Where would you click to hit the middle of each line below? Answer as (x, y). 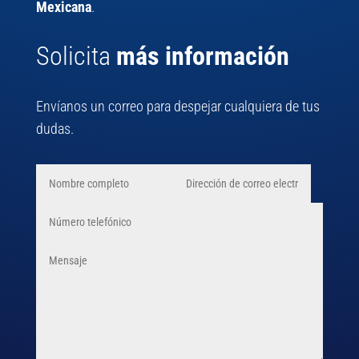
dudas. (54, 129)
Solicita (76, 56)
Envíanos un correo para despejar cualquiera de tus (177, 107)
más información (202, 56)
